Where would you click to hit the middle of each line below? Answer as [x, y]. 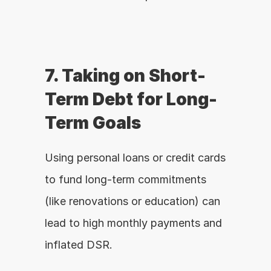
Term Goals [93, 123]
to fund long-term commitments [126, 179]
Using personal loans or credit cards [135, 158]
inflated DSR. [79, 245]
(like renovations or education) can [132, 201]
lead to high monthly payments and [133, 223]
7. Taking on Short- [125, 76]
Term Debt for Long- [131, 99]
